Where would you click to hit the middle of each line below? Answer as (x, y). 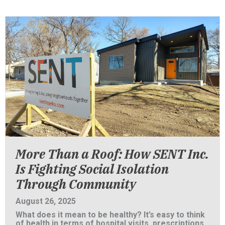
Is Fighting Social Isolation (92, 169)
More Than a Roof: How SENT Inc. (112, 154)
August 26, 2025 (46, 201)
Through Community (76, 184)
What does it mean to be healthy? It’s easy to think (110, 215)
